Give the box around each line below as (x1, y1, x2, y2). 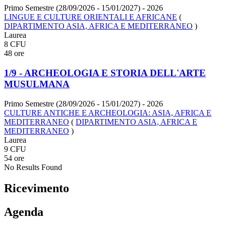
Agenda (4, 205, 43, 219)
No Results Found (4, 162, 62, 172)
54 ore (4, 153, 24, 162)
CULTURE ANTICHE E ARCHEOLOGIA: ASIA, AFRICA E (4, 108, 211, 117)
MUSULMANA (4, 78, 70, 89)
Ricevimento (4, 182, 69, 195)
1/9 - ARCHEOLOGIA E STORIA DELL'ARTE (4, 67, 206, 78)
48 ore (4, 49, 24, 58)
